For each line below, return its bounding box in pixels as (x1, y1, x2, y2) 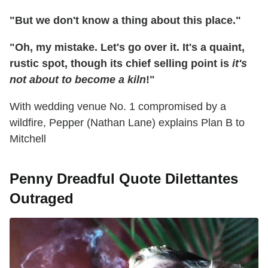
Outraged (10, 190, 74, 206)
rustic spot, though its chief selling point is (10, 57, 232, 69)
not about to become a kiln (10, 74, 146, 86)
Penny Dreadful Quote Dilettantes (10, 170, 238, 187)
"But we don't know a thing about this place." (10, 14, 241, 26)
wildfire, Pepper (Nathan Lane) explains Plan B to (10, 117, 245, 129)
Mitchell (10, 133, 46, 145)
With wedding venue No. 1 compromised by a (10, 100, 226, 112)
